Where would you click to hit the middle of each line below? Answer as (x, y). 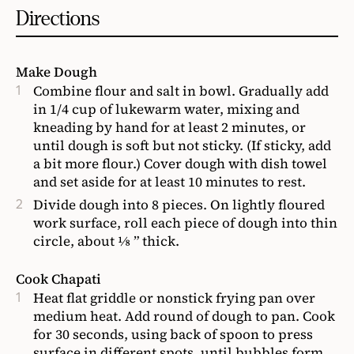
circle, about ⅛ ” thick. (106, 241)
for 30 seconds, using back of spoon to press (173, 334)
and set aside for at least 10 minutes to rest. (169, 182)
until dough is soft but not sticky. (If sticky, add (182, 145)
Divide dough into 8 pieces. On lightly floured (179, 205)
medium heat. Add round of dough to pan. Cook (184, 316)
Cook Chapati (58, 279)
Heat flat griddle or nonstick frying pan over (174, 298)
